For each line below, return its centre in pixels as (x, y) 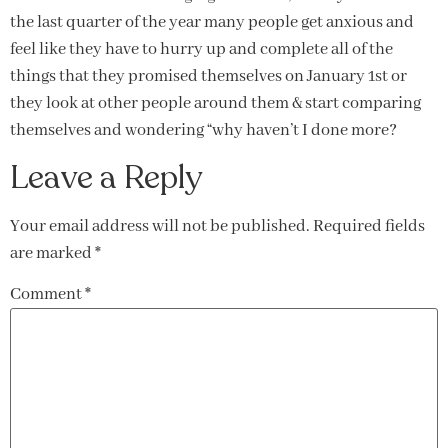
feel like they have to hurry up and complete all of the (201, 50)
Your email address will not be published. (160, 226)
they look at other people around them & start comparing (215, 104)
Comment (47, 295)
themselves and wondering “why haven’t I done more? (203, 131)
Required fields (369, 226)
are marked (52, 253)
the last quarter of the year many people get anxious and (212, 23)
